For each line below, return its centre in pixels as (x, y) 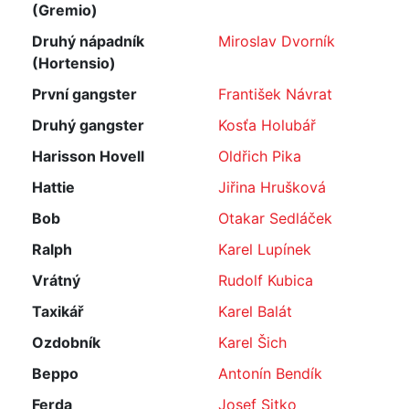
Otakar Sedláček (275, 218)
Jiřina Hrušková (272, 187)
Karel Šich (252, 342)
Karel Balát (255, 311)
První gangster (84, 94)
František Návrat (275, 94)
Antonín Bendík (270, 373)
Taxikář (58, 311)
